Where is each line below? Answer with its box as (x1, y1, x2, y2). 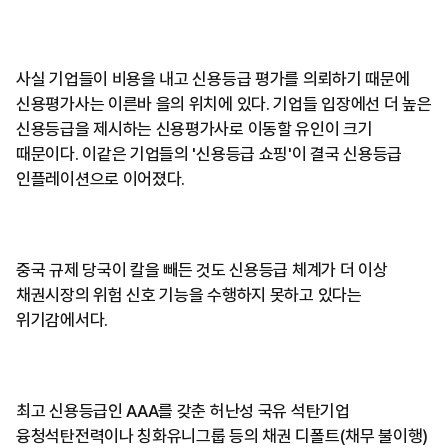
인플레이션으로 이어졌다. (16, 169, 186, 190)
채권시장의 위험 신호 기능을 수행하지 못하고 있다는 (16, 285, 362, 306)
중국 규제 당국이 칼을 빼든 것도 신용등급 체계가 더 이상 (16, 260, 388, 281)
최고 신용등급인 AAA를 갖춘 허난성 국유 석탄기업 (16, 401, 350, 422)
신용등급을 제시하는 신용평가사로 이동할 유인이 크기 (16, 119, 373, 140)
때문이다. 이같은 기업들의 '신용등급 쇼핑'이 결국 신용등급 (16, 144, 403, 165)
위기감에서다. (16, 310, 108, 331)
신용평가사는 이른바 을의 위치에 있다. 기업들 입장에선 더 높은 (16, 94, 432, 115)
